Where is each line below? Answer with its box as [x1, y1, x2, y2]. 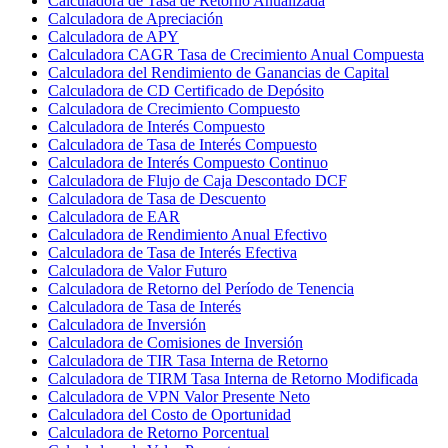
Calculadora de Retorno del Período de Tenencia [48, 279, 354, 297]
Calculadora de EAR [48, 207, 180, 225]
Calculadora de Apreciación [48, 9, 223, 27]
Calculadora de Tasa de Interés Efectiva [48, 243, 297, 261]
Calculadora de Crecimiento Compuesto [48, 99, 300, 117]
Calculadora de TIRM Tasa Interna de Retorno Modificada [48, 369, 418, 387]
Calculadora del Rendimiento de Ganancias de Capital [48, 63, 389, 81]
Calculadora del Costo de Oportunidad [48, 405, 291, 423]
